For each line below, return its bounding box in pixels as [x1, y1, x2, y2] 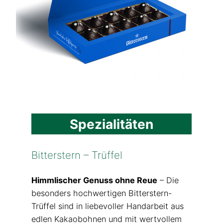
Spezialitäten [70, 115, 153, 132]
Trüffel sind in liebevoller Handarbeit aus [31, 201, 184, 211]
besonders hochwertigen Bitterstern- [31, 188, 172, 198]
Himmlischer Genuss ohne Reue [31, 175, 157, 185]
